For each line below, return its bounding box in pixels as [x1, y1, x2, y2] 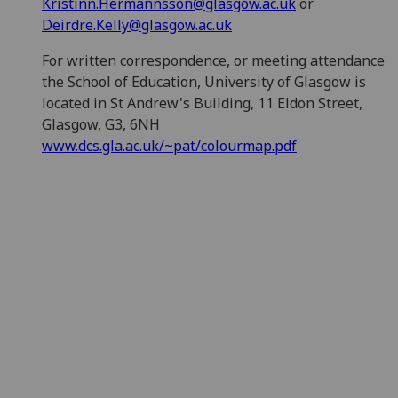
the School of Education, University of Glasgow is [42, 72, 366, 92]
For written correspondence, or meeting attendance [42, 51, 385, 71]
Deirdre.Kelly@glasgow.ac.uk [42, 15, 232, 36]
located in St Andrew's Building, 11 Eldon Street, [42, 93, 362, 114]
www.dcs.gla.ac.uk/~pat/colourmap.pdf [42, 136, 297, 156]
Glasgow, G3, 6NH [42, 115, 167, 135]
